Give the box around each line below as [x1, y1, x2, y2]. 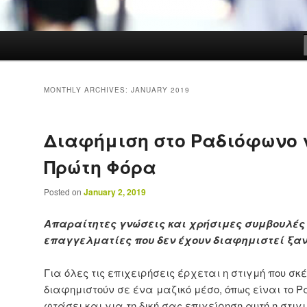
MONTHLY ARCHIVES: [44, 85, 131, 95]
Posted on [44, 186, 84, 198]
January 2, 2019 [84, 186, 146, 199]
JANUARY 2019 [131, 85, 190, 95]
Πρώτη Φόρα [44, 154, 156, 180]
